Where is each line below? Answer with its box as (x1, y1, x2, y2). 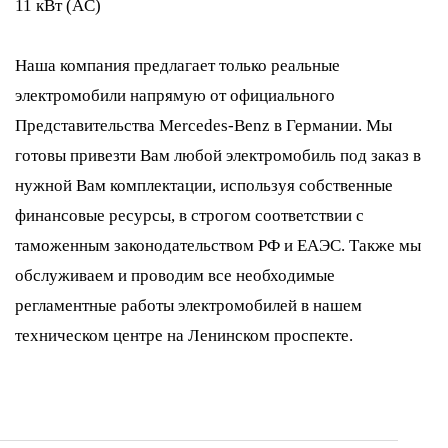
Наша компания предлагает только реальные (15, 56, 340, 75)
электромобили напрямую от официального (15, 86, 335, 105)
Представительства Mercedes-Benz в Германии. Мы (15, 116, 392, 135)
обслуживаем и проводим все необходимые (15, 266, 335, 285)
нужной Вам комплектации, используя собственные (15, 176, 393, 195)
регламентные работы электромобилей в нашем (15, 296, 362, 315)
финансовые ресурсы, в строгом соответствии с (15, 206, 364, 225)
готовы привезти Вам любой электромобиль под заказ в (15, 146, 421, 165)
